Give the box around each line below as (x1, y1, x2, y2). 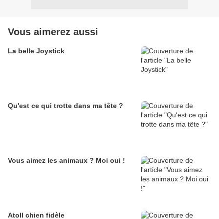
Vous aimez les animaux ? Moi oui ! (8, 156, 125, 165)
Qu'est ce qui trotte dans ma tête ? (8, 102, 123, 110)
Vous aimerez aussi (8, 26, 98, 38)
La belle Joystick (8, 47, 65, 55)
